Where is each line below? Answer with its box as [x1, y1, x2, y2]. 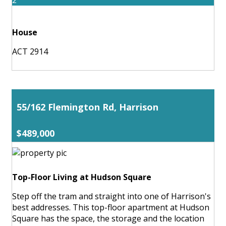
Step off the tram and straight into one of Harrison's [12, 190, 211, 202]
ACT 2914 [12, 45, 48, 57]
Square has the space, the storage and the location [12, 212, 204, 224]
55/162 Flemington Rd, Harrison [17, 100, 158, 113]
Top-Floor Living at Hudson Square [12, 171, 151, 183]
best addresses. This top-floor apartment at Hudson [12, 201, 209, 213]
